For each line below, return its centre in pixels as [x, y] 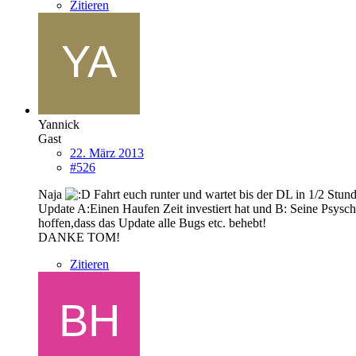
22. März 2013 [107, 153]
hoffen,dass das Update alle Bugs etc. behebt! [152, 222]
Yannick [59, 124]
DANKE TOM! [79, 237]
